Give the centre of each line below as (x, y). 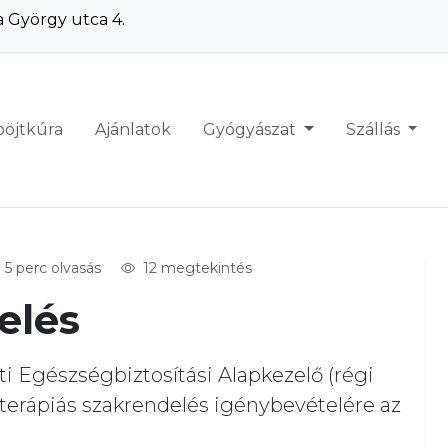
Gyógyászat (251, 129)
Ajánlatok (132, 129)
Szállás (374, 129)
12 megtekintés (195, 268)
